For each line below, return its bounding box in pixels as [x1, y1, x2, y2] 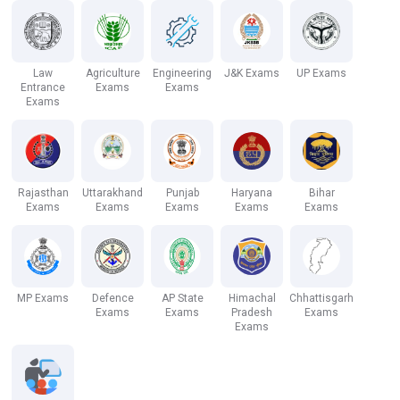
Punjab [165, 187, 199, 199]
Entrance [21, 81, 65, 94]
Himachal [228, 292, 276, 304]
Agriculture [85, 67, 140, 79]
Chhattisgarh [289, 292, 354, 304]
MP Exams [17, 292, 69, 304]
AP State [161, 292, 204, 304]
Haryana [231, 187, 272, 199]
